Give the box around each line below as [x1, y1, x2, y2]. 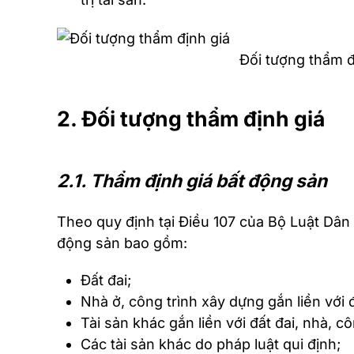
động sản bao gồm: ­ [57, 234, 191, 251]
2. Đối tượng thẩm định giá [57, 105, 330, 131]
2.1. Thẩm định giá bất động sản [57, 169, 327, 191]
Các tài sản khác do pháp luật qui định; [81, 335, 341, 352]
